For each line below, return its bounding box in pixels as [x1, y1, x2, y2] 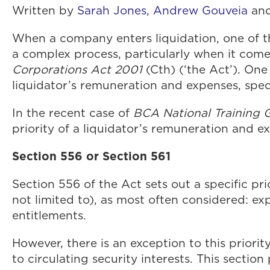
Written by [12, 4, 77, 17]
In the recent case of [12, 107, 133, 119]
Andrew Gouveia [153, 4, 248, 17]
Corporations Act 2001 [12, 63, 146, 76]
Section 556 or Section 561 [12, 149, 171, 163]
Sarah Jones [77, 4, 146, 17]
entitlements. [12, 209, 86, 222]
